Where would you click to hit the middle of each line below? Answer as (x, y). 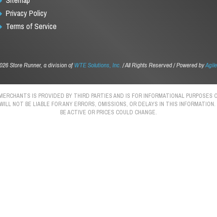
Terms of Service (31, 26)
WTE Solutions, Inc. (97, 65)
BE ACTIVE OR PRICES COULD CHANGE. (108, 112)
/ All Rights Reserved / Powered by (163, 65)
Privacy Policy (27, 13)
